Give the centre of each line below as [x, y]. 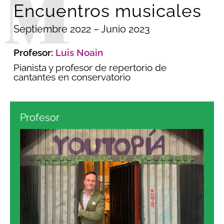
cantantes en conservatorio [72, 77]
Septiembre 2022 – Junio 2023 [82, 29]
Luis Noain [79, 52]
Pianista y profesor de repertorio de [90, 67]
